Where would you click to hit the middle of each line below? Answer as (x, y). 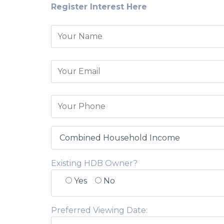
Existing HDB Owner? (94, 163)
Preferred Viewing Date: (99, 210)
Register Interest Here (99, 7)
